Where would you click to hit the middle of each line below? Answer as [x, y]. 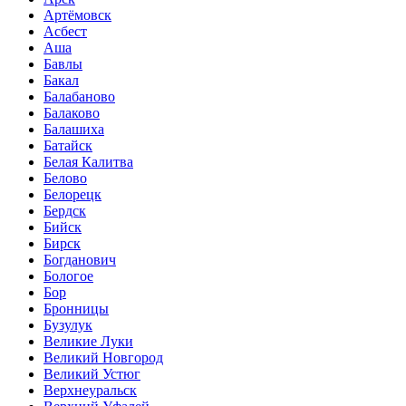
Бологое [68, 276]
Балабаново [79, 97]
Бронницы [76, 309]
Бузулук [68, 325]
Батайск [68, 146]
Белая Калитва [88, 162]
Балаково [72, 113]
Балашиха [74, 130]
